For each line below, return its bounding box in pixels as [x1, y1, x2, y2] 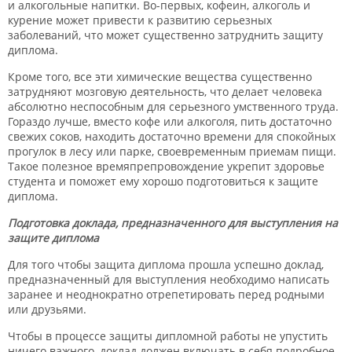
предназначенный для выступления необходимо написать [8, 272, 329, 287]
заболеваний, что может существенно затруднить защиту [8, 27, 323, 42]
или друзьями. [8, 302, 86, 317]
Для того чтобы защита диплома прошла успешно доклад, [8, 257, 324, 272]
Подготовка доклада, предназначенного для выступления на [8, 215, 338, 230]
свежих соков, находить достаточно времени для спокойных [8, 129, 335, 144]
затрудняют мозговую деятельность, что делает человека [8, 84, 322, 99]
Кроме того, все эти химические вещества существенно [8, 69, 312, 84]
